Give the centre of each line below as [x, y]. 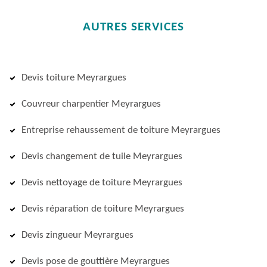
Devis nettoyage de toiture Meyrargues [102, 183]
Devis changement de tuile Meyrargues [102, 156]
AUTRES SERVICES [133, 27]
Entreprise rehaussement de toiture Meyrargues [121, 130]
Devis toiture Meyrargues [74, 78]
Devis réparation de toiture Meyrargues [103, 209]
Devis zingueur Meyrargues [77, 235]
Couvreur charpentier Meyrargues [91, 104]
